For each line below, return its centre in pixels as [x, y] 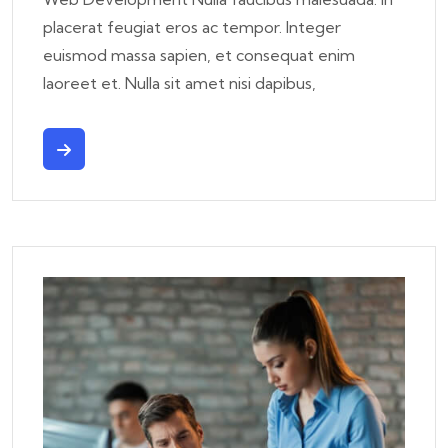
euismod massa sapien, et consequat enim [199, 54]
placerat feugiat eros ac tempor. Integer [192, 26]
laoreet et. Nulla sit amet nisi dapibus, [179, 82]
